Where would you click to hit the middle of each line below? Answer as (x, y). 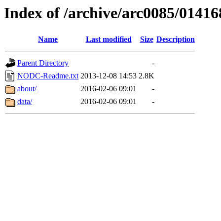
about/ (27, 89)
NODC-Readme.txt (48, 76)
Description (176, 39)
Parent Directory (43, 63)
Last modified (109, 39)
